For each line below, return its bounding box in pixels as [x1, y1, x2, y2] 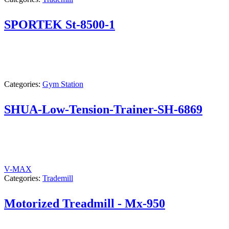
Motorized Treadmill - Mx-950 [4, 196, 165, 210]
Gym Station [42, 79, 83, 88]
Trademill [42, 173, 73, 182]
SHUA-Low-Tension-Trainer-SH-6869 [4, 102, 202, 116]
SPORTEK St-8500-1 [4, 17, 115, 31]
